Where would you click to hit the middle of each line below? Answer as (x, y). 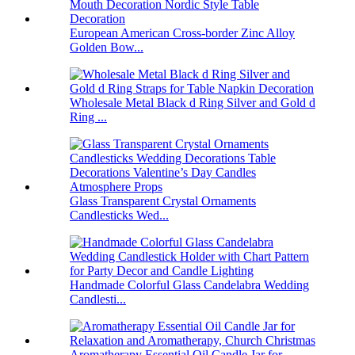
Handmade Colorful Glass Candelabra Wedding (189, 285)
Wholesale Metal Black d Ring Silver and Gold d (193, 103)
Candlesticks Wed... (119, 216)
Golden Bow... (107, 48)
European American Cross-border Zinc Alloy (182, 33)
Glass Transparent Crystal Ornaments (163, 201)
